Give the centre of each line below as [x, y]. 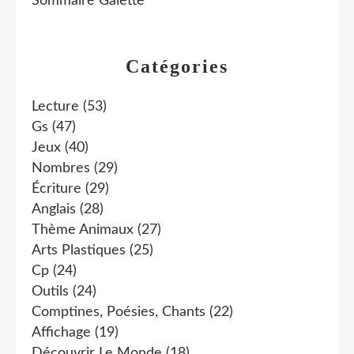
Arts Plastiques [79, 250]
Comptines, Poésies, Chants [119, 312]
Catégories [177, 66]
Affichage [61, 332]
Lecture [55, 106]
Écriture [56, 188]
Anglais [54, 209]
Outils [50, 291]
